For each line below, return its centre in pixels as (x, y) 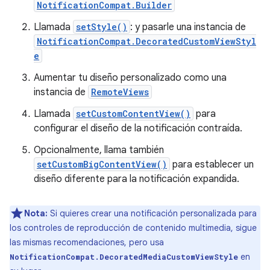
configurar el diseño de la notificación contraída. (138, 128)
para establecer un (212, 165)
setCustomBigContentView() (102, 164)
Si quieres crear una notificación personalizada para (152, 213)
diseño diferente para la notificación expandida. (137, 179)
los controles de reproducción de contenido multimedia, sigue (133, 228)
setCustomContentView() (133, 114)
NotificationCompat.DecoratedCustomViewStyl (146, 41)
